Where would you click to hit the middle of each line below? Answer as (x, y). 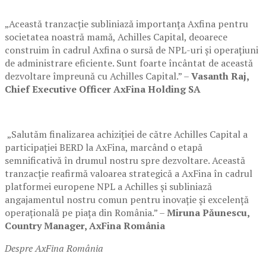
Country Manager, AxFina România (85, 225)
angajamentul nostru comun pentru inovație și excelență (127, 199)
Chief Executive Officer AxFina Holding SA (103, 89)
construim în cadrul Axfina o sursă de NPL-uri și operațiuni (132, 50)
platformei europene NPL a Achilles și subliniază (108, 186)
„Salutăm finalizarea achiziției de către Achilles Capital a (127, 134)
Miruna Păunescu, (208, 212)
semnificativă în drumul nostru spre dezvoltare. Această (125, 160)
